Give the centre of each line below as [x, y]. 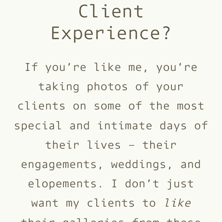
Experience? [111, 32]
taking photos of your [111, 86]
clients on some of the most [111, 105]
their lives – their [111, 144]
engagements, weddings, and [111, 163]
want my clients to [97, 202]
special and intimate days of [111, 124]
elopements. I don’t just [111, 183]
